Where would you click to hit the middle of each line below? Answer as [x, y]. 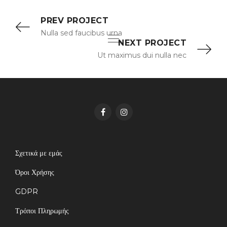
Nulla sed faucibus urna [81, 33]
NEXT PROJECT [152, 43]
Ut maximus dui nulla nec [142, 55]
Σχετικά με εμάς [39, 153]
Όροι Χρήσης [35, 172]
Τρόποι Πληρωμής [42, 211]
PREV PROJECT [74, 20]
